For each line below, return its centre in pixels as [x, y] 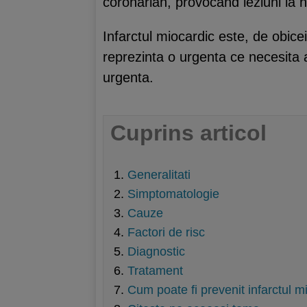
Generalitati [159, 175]
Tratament [155, 271]
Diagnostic [156, 251]
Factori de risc [166, 232]
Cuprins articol [188, 133]
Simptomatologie [173, 194]
